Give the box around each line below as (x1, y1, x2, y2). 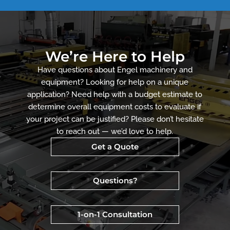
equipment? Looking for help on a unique (41, 77, 189, 87)
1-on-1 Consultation (78, 209, 152, 220)
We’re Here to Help (45, 47, 185, 65)
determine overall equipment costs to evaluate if (28, 102, 202, 111)
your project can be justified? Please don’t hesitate (26, 114, 204, 124)
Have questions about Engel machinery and (37, 65, 193, 74)
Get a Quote (91, 142, 139, 152)
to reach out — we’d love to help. (56, 126, 174, 136)
